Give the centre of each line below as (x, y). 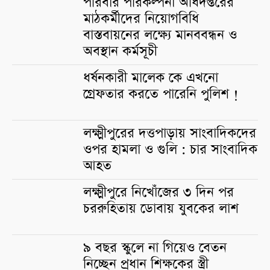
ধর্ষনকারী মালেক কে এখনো (151, 78)
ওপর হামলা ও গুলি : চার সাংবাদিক (170, 150)
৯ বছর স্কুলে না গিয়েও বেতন (155, 248)
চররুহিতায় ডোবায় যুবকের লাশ (161, 209)
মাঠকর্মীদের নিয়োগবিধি (141, 19)
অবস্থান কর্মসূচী (120, 52)
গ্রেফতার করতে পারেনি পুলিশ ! (161, 95)
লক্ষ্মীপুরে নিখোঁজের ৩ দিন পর (159, 193)
